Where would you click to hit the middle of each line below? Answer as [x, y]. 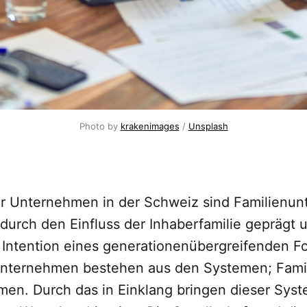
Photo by [100, 126]
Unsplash [208, 126]
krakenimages [150, 126]
